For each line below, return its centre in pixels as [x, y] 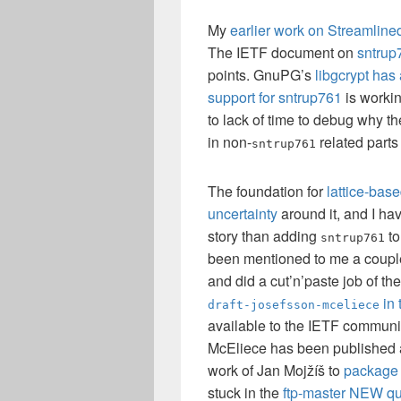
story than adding [264, 236]
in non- [230, 142]
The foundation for [267, 191]
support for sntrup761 [275, 97]
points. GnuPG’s [261, 75]
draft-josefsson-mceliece [294, 305]
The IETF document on [282, 52]
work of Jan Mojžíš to [276, 370]
